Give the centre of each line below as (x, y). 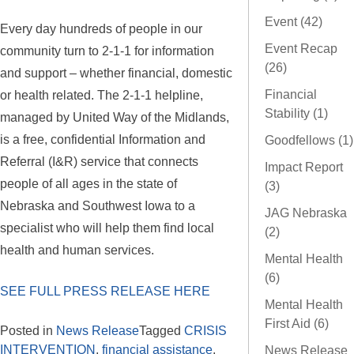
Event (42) (294, 22)
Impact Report (304, 168)
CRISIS (205, 330)
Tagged (162, 330)
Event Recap (301, 49)
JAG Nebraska (306, 213)
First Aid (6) (297, 324)
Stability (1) (296, 114)
